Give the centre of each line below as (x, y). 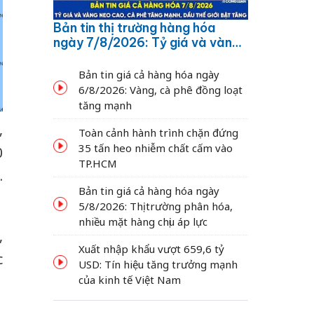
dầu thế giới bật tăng (117, 71)
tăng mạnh (105, 105)
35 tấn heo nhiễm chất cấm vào (156, 148)
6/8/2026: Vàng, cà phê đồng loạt (161, 89)
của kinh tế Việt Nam (130, 279)
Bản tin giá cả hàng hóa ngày (149, 190)
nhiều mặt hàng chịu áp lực (143, 221)
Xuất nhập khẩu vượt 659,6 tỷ (151, 248)
